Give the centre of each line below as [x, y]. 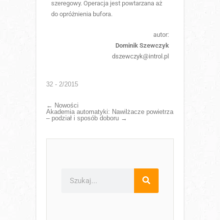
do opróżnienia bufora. [82, 14]
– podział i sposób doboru [83, 118]
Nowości [66, 105]
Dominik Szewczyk [142, 45]
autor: [161, 34]
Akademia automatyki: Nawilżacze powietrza [110, 111]
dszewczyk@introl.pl [140, 56]
